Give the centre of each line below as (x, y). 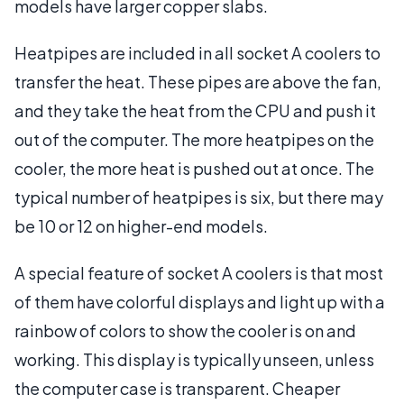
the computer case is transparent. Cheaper (177, 388)
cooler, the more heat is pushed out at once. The (194, 168)
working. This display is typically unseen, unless (194, 359)
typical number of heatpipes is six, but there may (199, 197)
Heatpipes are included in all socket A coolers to (197, 52)
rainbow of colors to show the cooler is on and (185, 330)
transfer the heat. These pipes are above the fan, (198, 81)
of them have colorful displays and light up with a (200, 301)
